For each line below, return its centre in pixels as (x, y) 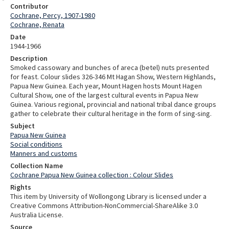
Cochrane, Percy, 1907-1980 (53, 15)
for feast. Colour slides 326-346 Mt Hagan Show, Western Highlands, (113, 76)
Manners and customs (44, 153)
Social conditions (36, 144)
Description (29, 58)
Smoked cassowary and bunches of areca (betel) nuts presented (110, 67)
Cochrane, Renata (37, 24)
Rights (21, 187)
